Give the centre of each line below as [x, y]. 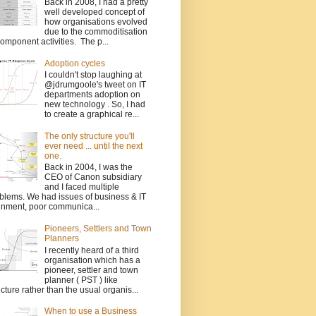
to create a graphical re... [91, 115]
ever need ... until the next [93, 146]
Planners [61, 239]
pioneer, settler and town [91, 270]
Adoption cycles [74, 63]
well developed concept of [94, 12]
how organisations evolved [96, 22]
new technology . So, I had [95, 105]
